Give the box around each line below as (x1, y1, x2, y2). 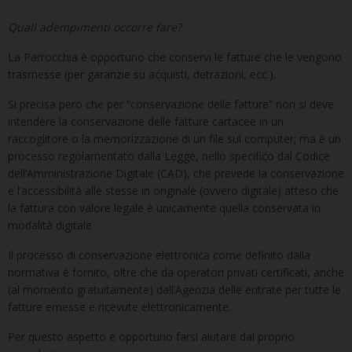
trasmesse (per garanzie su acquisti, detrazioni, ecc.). (8, 66, 276, 82)
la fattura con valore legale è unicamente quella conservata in (8, 200, 321, 215)
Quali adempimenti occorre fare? (8, 19, 181, 35)
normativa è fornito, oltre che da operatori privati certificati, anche (8, 264, 344, 280)
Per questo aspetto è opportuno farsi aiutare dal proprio (8, 328, 295, 344)
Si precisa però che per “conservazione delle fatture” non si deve (8, 96, 334, 112)
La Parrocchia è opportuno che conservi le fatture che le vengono (8, 49, 342, 64)
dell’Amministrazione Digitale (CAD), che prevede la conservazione (8, 165, 344, 181)
